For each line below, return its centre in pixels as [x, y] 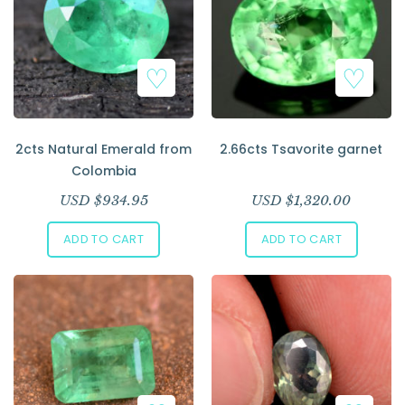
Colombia [104, 170]
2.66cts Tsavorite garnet [301, 149]
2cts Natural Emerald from [104, 149]
